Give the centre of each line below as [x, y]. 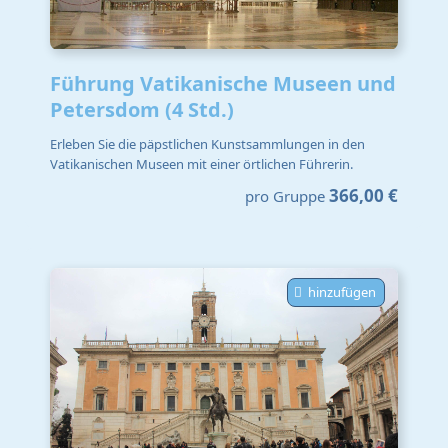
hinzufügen [342, 292]
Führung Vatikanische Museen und [223, 84]
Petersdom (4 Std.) [142, 110]
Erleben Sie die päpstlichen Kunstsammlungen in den [207, 143]
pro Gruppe [285, 196]
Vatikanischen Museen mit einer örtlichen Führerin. [201, 163]
